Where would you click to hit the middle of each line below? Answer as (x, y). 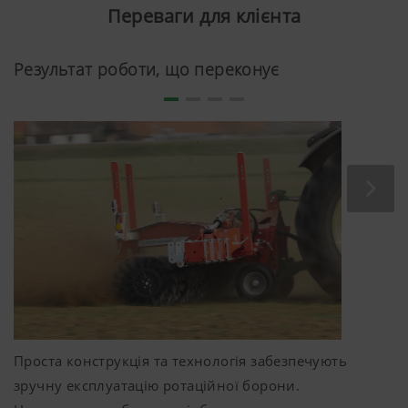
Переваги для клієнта (204, 16)
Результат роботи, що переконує (146, 70)
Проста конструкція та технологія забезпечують (180, 360)
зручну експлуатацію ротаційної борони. (157, 385)
